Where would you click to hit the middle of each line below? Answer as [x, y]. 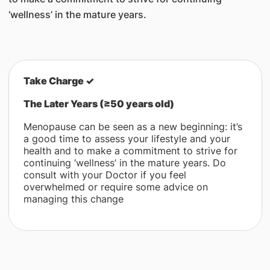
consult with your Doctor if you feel [105, 175]
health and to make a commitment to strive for [130, 151]
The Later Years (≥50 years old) [99, 104]
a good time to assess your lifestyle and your [127, 139]
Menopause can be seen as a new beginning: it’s [133, 127]
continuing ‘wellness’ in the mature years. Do [124, 163]
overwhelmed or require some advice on [115, 187]
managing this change [73, 199]
